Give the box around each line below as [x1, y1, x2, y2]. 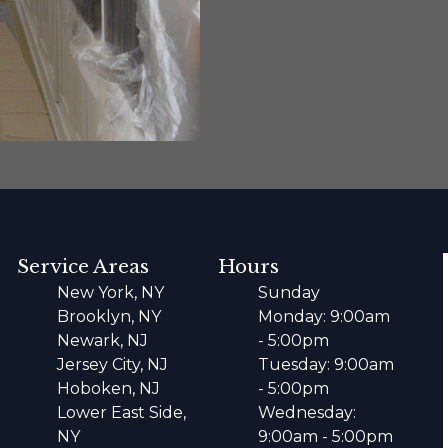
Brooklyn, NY [57, 306, 162, 326]
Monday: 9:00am [257, 306, 390, 326]
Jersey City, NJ [57, 354, 169, 374]
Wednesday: [257, 402, 356, 422]
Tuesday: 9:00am [257, 354, 394, 374]
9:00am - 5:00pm [257, 426, 393, 446]
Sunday [257, 282, 320, 302]
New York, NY [57, 282, 165, 302]
